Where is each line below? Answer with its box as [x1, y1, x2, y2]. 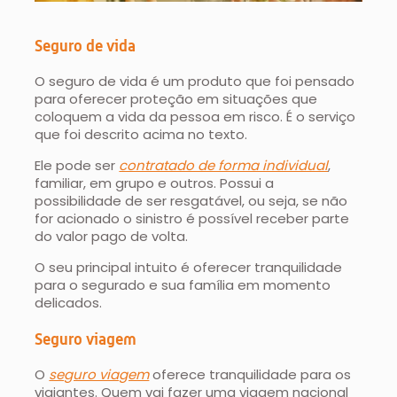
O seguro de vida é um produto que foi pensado [35, 72, 355, 91]
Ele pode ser [35, 156, 120, 175]
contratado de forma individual [119, 156, 329, 175]
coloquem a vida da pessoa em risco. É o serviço [35, 107, 356, 127]
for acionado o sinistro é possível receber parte [35, 209, 350, 229]
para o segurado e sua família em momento [35, 276, 331, 295]
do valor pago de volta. [35, 227, 189, 246]
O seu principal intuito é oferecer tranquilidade [35, 258, 343, 277]
